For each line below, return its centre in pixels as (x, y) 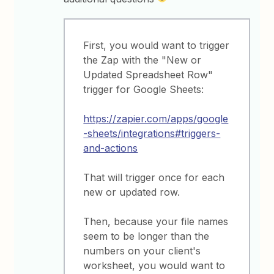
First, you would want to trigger (157, 45)
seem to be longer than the (146, 236)
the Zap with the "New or (143, 60)
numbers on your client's (142, 251)
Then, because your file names (156, 221)
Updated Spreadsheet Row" (148, 75)
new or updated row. (132, 192)
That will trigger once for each (154, 177)
